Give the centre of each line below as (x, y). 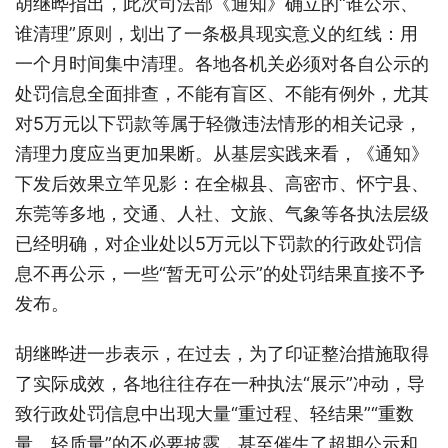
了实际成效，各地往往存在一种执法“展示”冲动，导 (220, 383)
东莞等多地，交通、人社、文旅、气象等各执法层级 (222, 213)
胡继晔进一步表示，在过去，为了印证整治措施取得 (222, 353)
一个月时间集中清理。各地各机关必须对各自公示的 (222, 63)
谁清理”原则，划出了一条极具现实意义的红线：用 (216, 33)
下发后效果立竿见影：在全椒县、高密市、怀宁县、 (222, 183)
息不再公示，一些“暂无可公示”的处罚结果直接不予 (220, 273)
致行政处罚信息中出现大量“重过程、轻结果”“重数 (214, 413)
